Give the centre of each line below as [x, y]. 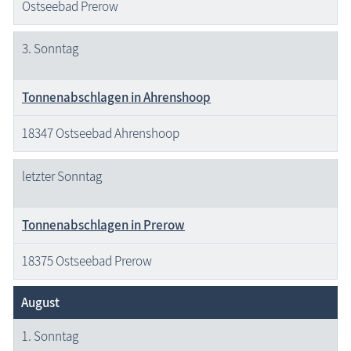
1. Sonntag [50, 337]
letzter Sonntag [62, 176]
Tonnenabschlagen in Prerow [103, 224]
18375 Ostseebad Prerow [87, 261]
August [40, 303]
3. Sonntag [50, 49]
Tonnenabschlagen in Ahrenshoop [116, 98]
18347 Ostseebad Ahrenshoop [101, 134]
